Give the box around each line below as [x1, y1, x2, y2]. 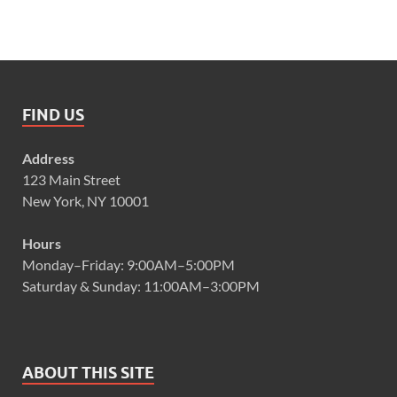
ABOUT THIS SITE [22, 362, 154, 382]
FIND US [22, 105, 84, 124]
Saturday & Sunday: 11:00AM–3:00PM [22, 276, 260, 294]
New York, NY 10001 [22, 191, 149, 209]
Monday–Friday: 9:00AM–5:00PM [22, 255, 235, 273]
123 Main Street [22, 170, 121, 188]
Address [22, 149, 74, 167]
